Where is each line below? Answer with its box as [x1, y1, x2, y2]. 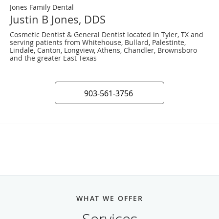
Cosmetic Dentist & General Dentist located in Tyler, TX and [10, 29, 203, 39]
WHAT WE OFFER [76, 193, 143, 203]
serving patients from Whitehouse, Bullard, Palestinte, [10, 37, 186, 47]
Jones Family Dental [10, 2, 74, 12]
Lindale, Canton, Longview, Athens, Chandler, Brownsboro [10, 45, 197, 55]
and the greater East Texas [10, 53, 97, 63]
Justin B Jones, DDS [10, 12, 106, 26]
